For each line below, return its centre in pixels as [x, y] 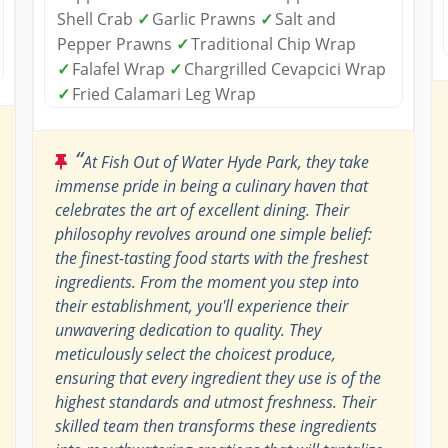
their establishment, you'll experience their [201, 305]
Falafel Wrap [120, 68]
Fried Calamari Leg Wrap [163, 93]
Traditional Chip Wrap [273, 43]
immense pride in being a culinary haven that [211, 185]
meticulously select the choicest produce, [195, 353]
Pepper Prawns [116, 43]
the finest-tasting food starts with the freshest [211, 257]
